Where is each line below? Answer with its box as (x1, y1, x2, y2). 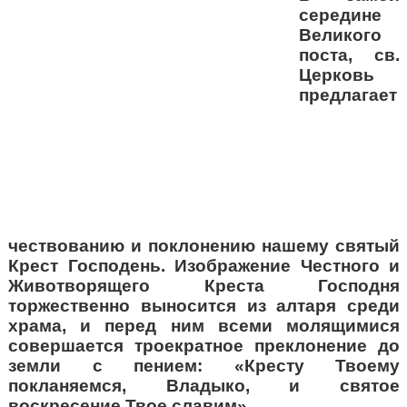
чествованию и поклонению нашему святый (8, 236, 400, 256)
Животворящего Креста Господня (8, 276, 400, 296)
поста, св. (299, 45, 400, 65)
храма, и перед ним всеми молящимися (8, 316, 400, 336)
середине (299, 5, 382, 25)
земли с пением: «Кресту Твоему (8, 356, 400, 376)
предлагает (299, 85, 397, 105)
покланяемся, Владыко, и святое (8, 376, 400, 396)
